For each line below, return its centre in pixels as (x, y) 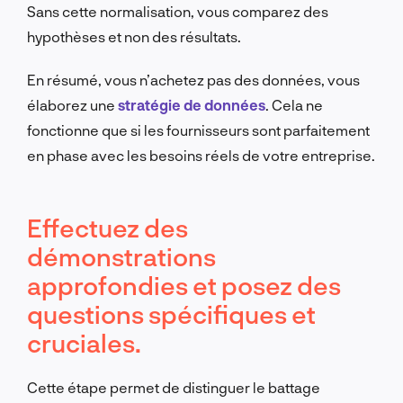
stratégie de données (192, 104)
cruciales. (84, 342)
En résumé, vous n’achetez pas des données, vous (193, 79)
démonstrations (121, 256)
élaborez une (72, 104)
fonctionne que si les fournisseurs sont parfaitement (198, 130)
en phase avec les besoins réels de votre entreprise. (201, 155)
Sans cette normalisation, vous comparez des (178, 11)
